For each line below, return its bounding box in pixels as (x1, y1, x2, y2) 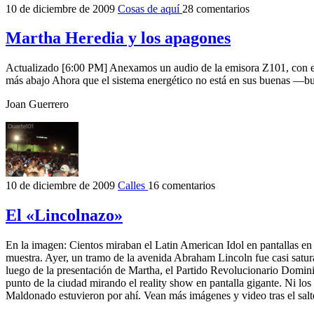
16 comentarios (148, 179, 215, 192)
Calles (118, 179, 148, 192)
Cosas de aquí (118, 2, 182, 15)
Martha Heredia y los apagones (6, 29, 231, 48)
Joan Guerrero (6, 98, 69, 111)
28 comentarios (182, 2, 250, 15)
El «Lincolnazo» (6, 206, 123, 225)
